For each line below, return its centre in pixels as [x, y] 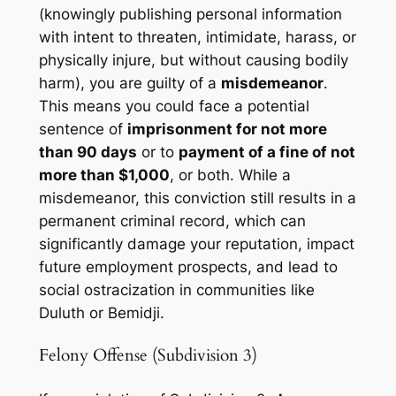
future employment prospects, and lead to [188, 267]
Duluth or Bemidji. [101, 313]
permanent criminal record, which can [172, 221]
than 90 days [88, 152]
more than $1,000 [104, 175]
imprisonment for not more [227, 129]
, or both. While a [230, 175]
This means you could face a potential [174, 107]
